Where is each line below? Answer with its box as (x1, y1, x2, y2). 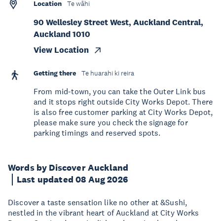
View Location (34, 45, 89, 55)
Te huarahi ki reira (81, 69, 134, 77)
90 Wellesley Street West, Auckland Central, (34, 17, 203, 28)
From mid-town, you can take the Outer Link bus (34, 86, 206, 96)
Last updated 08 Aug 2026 (17, 174, 128, 185)
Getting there (34, 69, 76, 77)
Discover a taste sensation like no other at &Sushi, (8, 197, 187, 207)
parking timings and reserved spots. (34, 128, 163, 138)
